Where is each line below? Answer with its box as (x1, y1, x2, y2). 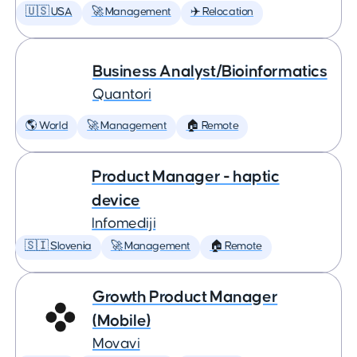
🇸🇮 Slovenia (25, 241, 92, 252)
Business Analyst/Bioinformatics (92, 63, 328, 80)
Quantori (92, 87, 151, 102)
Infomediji (92, 216, 156, 231)
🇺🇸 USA (25, 6, 73, 18)
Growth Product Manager (92, 288, 278, 305)
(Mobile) (92, 312, 151, 329)
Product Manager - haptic (92, 168, 280, 185)
